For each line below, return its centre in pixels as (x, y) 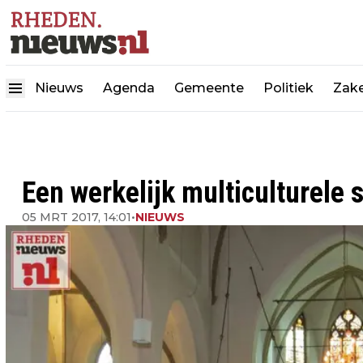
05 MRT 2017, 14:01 (77, 217)
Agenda (129, 88)
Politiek (288, 88)
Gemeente (209, 88)
